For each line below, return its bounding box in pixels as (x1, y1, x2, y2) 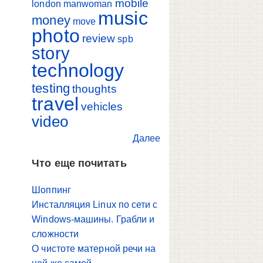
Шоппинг (32, 185, 71, 195)
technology (32, 59, 124, 81)
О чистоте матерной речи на (32, 244, 156, 254)
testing (32, 80, 70, 96)
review (82, 32, 116, 45)
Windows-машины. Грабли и (32, 214, 155, 225)
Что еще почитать (32, 157, 127, 170)
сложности (32, 229, 79, 240)
